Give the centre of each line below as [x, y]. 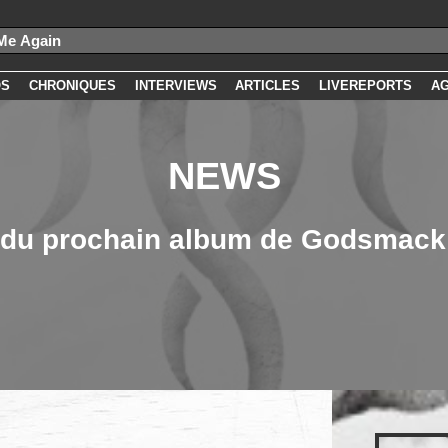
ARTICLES [268, 85]
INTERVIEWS [175, 85]
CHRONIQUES [72, 85]
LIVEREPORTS [366, 85]
